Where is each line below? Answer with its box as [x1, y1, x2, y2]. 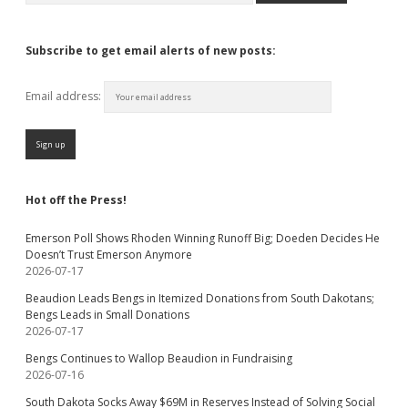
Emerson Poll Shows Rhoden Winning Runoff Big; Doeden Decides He [25, 230, 380, 246]
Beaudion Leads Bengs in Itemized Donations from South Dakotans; [25, 291, 374, 306]
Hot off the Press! [25, 192, 127, 208]
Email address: [25, 88, 104, 104]
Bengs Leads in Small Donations [25, 307, 189, 322]
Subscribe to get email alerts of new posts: [25, 43, 276, 58]
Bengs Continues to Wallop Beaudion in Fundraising [25, 351, 292, 366]
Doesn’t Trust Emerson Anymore [25, 247, 192, 262]
